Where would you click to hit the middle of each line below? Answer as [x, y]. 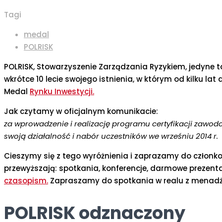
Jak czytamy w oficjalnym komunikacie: [81, 111]
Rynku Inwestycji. [62, 92]
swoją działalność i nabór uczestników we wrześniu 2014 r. [111, 136]
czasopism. [26, 181]
